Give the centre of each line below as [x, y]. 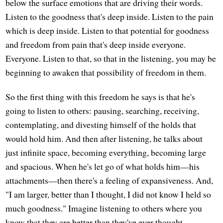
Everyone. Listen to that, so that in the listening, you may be [111, 58]
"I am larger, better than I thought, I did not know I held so [109, 194]
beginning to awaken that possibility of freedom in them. [106, 72]
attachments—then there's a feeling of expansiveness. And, [110, 180]
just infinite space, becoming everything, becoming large [106, 152]
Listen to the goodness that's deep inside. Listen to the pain [110, 16]
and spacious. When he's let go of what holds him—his [103, 166]
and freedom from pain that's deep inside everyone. [96, 44]
